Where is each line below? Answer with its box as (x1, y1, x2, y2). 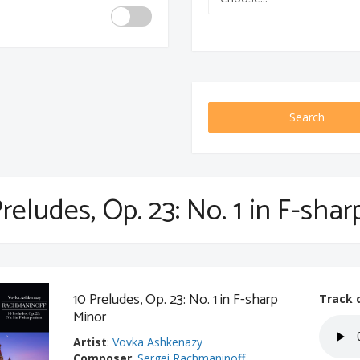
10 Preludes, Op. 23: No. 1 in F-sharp (73, 288, 279, 312)
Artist (73, 334, 108, 350)
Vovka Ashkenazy (112, 334, 203, 350)
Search (288, 109, 325, 125)
